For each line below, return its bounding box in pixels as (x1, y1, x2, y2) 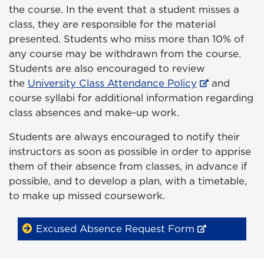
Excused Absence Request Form (36, 222, 194, 236)
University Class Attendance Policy (28, 76, 197, 91)
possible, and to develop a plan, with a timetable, (9, 174, 247, 189)
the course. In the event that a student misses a (9, 2, 239, 17)
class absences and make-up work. (9, 105, 182, 120)
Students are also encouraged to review (9, 61, 205, 76)
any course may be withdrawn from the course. (9, 47, 241, 61)
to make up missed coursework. (9, 189, 165, 203)
